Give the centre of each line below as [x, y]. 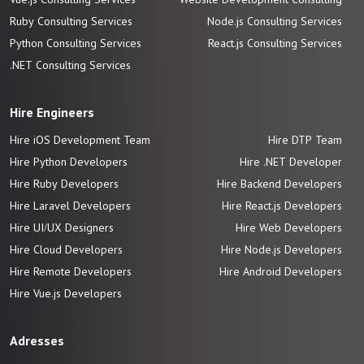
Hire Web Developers [289, 227]
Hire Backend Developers [279, 184]
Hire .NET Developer [291, 162]
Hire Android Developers [281, 271]
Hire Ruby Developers [64, 184]
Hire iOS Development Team [80, 140]
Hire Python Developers [69, 162]
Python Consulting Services [76, 43]
